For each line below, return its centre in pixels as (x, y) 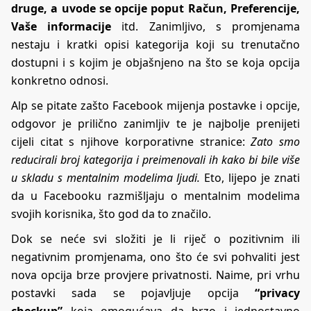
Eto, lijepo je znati (250, 177)
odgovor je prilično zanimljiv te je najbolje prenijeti (155, 123)
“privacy (277, 293)
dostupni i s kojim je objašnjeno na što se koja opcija (155, 62)
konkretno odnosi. (60, 80)
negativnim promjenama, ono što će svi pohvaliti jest (155, 257)
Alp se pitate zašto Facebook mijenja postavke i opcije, (155, 105)
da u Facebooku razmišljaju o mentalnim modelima (155, 195)
